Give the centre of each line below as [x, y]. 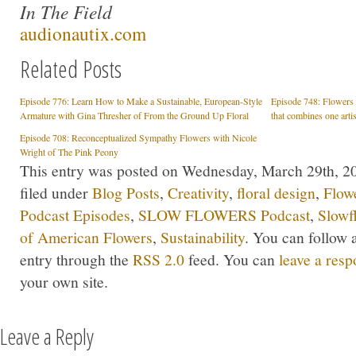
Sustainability [203, 236]
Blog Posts [126, 192]
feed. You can [232, 259]
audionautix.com [83, 34]
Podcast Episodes [75, 214]
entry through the [76, 259]
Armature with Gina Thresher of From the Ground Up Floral [134, 115]
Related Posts [71, 68]
